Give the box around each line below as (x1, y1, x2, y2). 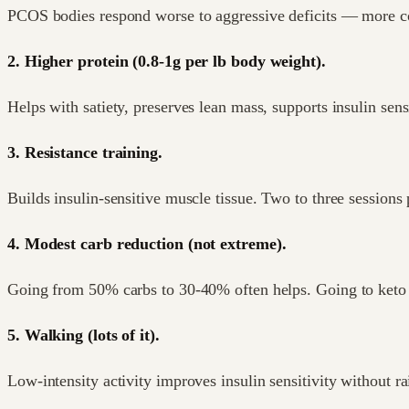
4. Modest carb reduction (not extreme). (7, 234, 287, 253)
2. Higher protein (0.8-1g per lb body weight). (7, 51, 326, 70)
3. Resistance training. (7, 142, 163, 162)
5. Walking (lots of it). (7, 325, 160, 344)
